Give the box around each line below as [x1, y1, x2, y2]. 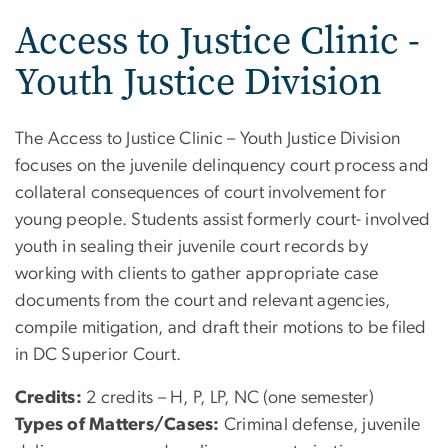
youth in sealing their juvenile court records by [15, 237, 368, 256]
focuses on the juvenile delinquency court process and [15, 156, 430, 175]
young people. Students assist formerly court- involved [15, 210, 431, 229]
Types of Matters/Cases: [15, 415, 220, 434]
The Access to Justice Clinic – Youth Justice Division [15, 129, 401, 148]
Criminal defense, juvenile [219, 415, 421, 434]
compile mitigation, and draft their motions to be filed [15, 318, 427, 337]
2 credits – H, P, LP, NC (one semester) [82, 388, 374, 407]
